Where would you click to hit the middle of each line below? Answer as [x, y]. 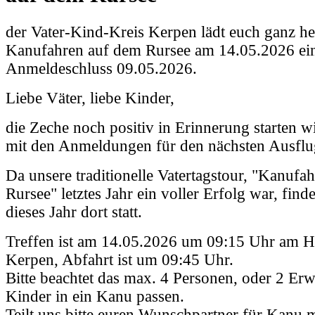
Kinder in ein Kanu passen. [95, 296]
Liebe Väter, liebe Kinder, [90, 98]
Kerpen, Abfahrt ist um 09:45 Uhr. [120, 259]
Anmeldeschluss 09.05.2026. [101, 68]
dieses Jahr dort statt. [74, 212]
